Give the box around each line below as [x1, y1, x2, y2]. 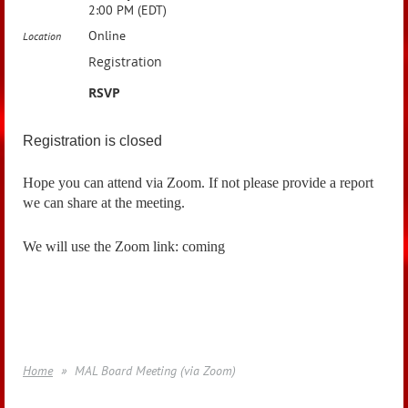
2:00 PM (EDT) [88, 2, 167, 18]
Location [23, 29, 61, 43]
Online [88, 27, 126, 44]
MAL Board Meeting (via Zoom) [75, 362, 236, 380]
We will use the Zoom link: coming [23, 238, 225, 254]
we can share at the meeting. [23, 195, 189, 210]
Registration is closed [23, 133, 162, 148]
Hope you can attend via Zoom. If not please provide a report [23, 175, 373, 190]
